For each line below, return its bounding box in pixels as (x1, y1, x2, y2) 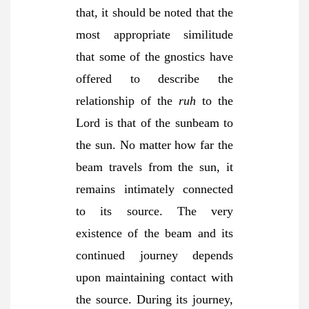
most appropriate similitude (76, 28, 233, 41)
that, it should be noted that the (76, 6, 233, 19)
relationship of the (76, 94, 179, 108)
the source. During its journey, (76, 292, 233, 306)
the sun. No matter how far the (76, 138, 233, 152)
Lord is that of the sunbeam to (76, 116, 233, 130)
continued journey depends (76, 248, 233, 262)
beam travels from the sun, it (76, 160, 233, 174)
